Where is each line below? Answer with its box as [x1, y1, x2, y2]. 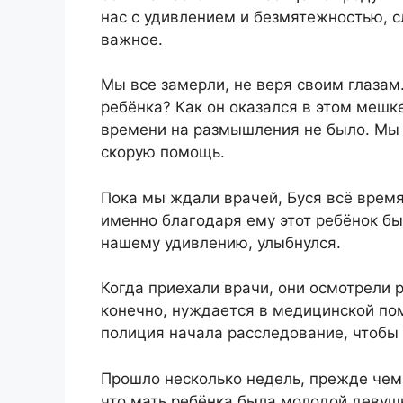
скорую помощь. [101, 143, 225, 162]
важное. [101, 30, 163, 49]
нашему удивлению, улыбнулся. [101, 233, 341, 252]
